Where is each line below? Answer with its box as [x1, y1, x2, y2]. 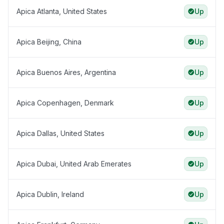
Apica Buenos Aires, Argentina [16, 68, 116, 77]
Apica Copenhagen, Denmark [16, 98, 114, 107]
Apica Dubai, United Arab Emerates [16, 159, 131, 168]
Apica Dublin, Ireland [16, 190, 84, 199]
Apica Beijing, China [16, 37, 81, 46]
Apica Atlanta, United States [16, 7, 107, 16]
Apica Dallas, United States [16, 129, 104, 138]
